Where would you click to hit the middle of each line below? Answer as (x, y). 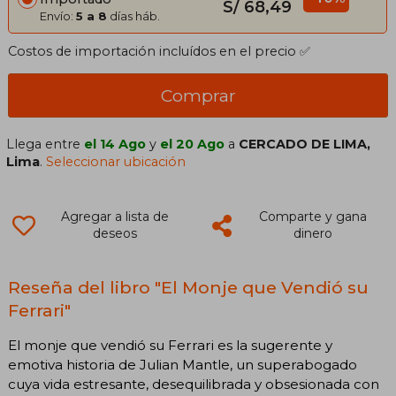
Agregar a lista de (114, 217)
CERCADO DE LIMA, (305, 145)
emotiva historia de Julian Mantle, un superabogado (183, 364)
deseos (114, 234)
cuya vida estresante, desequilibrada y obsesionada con (194, 384)
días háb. (133, 16)
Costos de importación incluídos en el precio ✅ (159, 52)
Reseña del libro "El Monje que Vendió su (188, 288)
